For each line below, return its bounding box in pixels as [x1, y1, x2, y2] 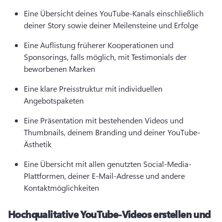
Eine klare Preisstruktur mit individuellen [24, 83, 163, 94]
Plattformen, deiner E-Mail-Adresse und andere [24, 170, 185, 181]
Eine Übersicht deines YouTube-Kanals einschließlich [24, 8, 204, 18]
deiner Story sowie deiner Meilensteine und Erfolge [24, 20, 200, 30]
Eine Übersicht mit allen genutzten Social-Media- [24, 159, 191, 169]
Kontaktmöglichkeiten [24, 182, 101, 193]
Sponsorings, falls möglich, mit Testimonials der [24, 52, 187, 62]
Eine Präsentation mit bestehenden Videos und [24, 115, 183, 125]
